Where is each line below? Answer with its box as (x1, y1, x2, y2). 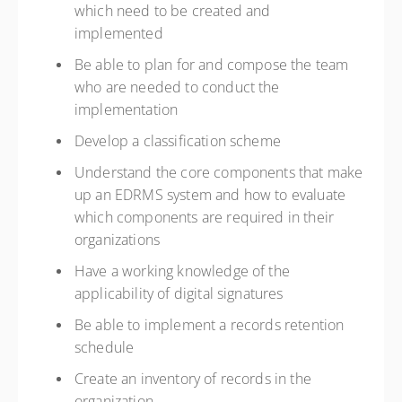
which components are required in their (74, 207, 335, 227)
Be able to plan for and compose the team (74, 55, 349, 74)
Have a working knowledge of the (74, 261, 290, 281)
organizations (74, 230, 164, 249)
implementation (74, 100, 182, 119)
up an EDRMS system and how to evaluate (74, 185, 357, 205)
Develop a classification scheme (74, 131, 285, 151)
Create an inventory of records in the (74, 369, 311, 389)
